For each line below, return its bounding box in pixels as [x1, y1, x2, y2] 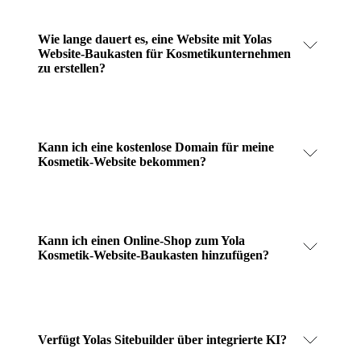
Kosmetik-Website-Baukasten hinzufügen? [38, 247, 269, 262]
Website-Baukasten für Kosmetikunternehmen [38, 46, 291, 60]
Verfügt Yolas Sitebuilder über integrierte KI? [38, 332, 287, 346]
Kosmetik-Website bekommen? [38, 154, 206, 168]
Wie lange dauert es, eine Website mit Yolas [38, 31, 272, 46]
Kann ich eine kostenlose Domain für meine [38, 139, 274, 154]
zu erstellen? [38, 60, 106, 75]
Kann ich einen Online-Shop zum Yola [38, 233, 245, 247]
